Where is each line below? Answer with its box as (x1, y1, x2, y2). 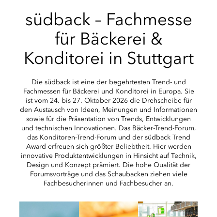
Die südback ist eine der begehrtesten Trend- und (31, 78, 186, 86)
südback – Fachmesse (25, 9, 192, 30)
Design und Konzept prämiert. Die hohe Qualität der (27, 161, 190, 169)
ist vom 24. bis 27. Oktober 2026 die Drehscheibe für (25, 96, 192, 105)
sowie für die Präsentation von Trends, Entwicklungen (26, 115, 191, 123)
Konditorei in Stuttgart (23, 48, 194, 68)
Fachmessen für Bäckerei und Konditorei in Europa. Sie (23, 87, 194, 95)
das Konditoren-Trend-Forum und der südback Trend (27, 133, 190, 141)
